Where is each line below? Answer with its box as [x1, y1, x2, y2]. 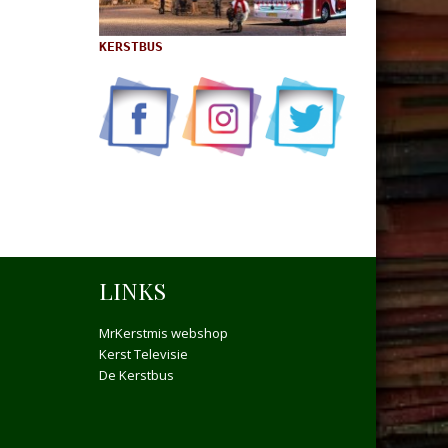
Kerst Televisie [98, 345, 188, 364]
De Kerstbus [98, 366, 174, 385]
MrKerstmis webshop [98, 324, 228, 343]
